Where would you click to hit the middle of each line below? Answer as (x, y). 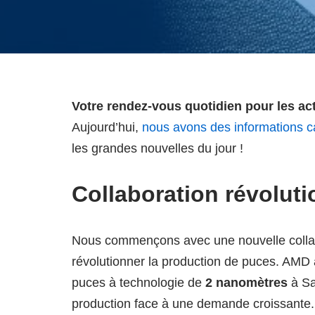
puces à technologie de (139, 283)
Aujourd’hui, (107, 127)
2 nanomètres (246, 283)
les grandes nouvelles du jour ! (157, 148)
